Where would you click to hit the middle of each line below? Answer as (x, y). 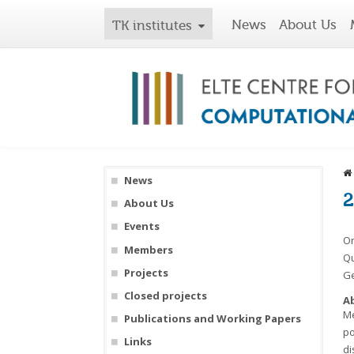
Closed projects (165, 296)
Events (141, 226)
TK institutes (152, 25)
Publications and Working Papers (212, 319)
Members (148, 249)
